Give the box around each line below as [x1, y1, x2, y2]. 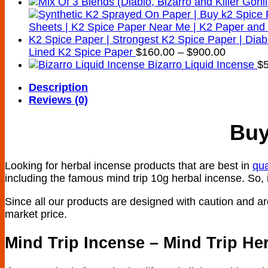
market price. [5, 208, 67, 220]
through [225, 83, 261, 95]
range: [225, 57, 255, 70]
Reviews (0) [29, 94, 88, 106]
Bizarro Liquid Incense [148, 58, 254, 71]
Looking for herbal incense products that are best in [5, 159, 252, 172]
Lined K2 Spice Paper [29, 45, 133, 58]
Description [29, 81, 88, 94]
